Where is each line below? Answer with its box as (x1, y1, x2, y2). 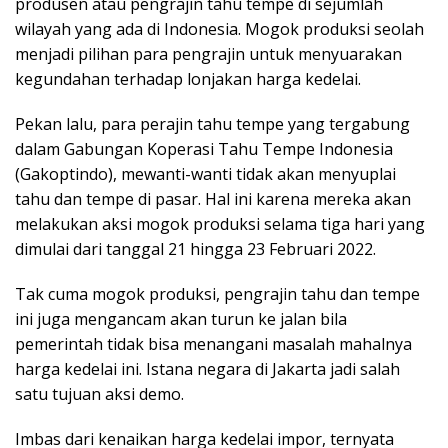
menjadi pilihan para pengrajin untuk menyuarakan (15, 43, 402, 66)
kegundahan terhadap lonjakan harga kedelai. (15, 68, 361, 91)
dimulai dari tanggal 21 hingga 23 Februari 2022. (15, 238, 376, 261)
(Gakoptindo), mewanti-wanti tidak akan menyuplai (15, 163, 396, 186)
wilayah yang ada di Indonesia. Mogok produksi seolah (15, 18, 424, 41)
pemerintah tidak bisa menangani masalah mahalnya (15, 333, 412, 356)
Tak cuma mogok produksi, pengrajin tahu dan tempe (15, 283, 420, 306)
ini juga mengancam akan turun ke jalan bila (15, 308, 347, 331)
